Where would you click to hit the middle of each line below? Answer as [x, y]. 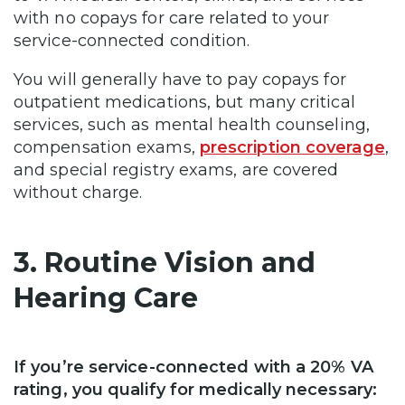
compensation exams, [107, 147]
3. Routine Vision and [165, 263]
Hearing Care [106, 298]
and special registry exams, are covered [176, 170]
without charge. [85, 193]
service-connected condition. [137, 41]
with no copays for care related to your [172, 18]
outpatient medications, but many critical [184, 102]
